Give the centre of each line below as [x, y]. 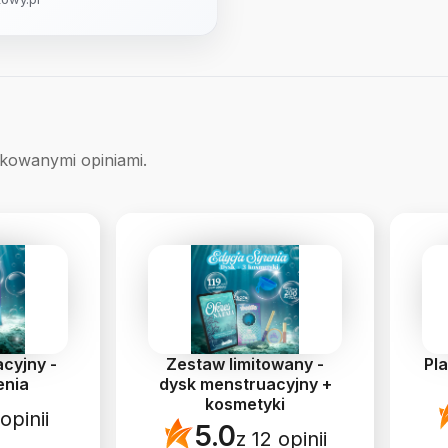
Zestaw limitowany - [245, 363]
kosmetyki [245, 403]
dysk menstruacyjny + [245, 383]
